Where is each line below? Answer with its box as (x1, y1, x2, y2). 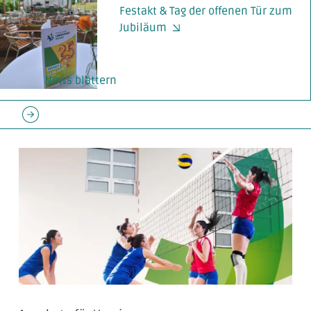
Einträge (22, 124, 65, 138)
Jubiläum (119, 20, 167, 35)
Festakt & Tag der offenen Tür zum (119, 3, 292, 18)
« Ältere (22, 107, 60, 121)
